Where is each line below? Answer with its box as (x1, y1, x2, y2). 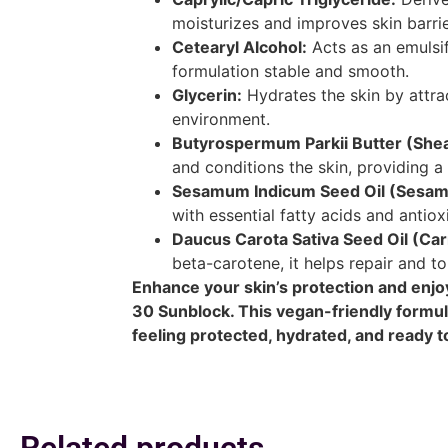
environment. (172, 108, 270, 129)
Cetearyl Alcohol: (172, 36, 307, 57)
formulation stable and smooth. (172, 60, 409, 81)
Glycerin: (172, 84, 242, 105)
